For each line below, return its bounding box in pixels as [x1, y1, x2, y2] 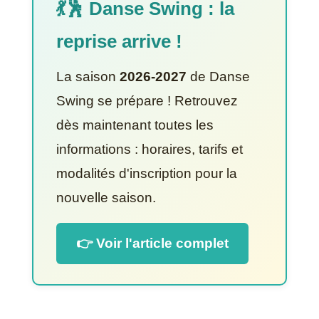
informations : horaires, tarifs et [56, 142, 243, 157]
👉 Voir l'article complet [75, 236, 229, 251]
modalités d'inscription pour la [56, 166, 237, 181]
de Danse [186, 69, 250, 84]
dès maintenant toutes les [56, 117, 214, 132]
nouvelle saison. [56, 190, 156, 205]
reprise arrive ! [56, 31, 182, 52]
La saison [56, 69, 120, 84]
